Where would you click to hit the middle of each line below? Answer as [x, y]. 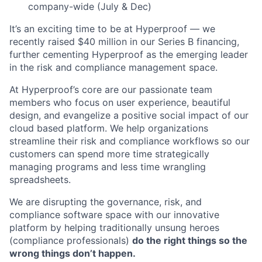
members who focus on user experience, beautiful [120, 102]
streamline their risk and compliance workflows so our [130, 141]
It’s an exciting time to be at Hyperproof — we [112, 29]
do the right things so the [190, 240]
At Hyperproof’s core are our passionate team [111, 89]
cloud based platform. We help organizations [109, 128]
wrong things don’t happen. [73, 253]
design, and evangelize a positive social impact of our [129, 115]
